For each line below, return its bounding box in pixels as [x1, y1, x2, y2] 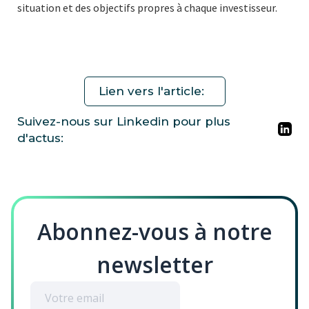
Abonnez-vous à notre [37, 217, 272, 247]
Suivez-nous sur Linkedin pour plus [17, 114, 230, 129]
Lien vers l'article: [98, 84, 204, 99]
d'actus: [17, 131, 63, 146]
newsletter [96, 250, 213, 280]
